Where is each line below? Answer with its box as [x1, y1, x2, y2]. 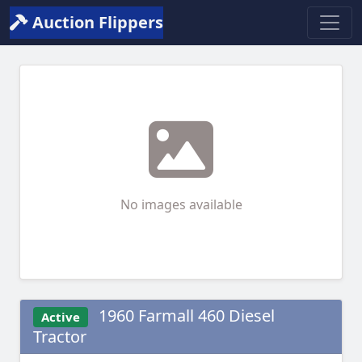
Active [40, 309, 80, 325]
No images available [120, 196, 242, 213]
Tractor [33, 326, 86, 348]
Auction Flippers [28, 11, 163, 33]
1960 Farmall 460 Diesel [94, 305, 275, 326]
